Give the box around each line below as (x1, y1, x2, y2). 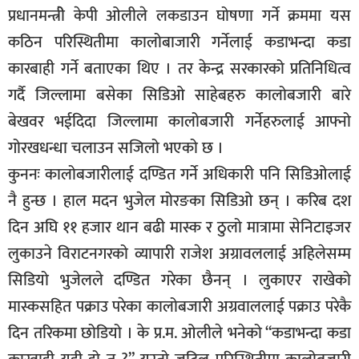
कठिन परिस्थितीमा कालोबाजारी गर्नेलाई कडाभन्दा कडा (8, 28, 351, 56)
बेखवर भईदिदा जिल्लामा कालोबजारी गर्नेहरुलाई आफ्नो (8, 107, 351, 135)
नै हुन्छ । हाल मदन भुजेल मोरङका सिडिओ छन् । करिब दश (8, 187, 351, 215)
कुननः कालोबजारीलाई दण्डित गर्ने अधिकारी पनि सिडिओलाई (8, 160, 351, 188)
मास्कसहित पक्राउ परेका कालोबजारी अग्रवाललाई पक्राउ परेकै (8, 292, 351, 321)
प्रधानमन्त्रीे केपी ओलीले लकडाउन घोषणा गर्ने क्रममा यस (8, 2, 351, 30)
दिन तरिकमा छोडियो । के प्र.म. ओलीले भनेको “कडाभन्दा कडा (8, 319, 351, 347)
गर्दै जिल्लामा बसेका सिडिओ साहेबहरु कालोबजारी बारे (8, 81, 351, 109)
